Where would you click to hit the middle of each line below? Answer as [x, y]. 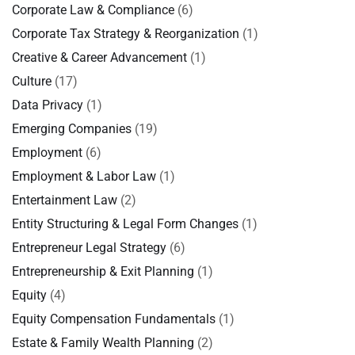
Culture [32, 81]
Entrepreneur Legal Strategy [89, 248]
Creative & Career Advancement [99, 57]
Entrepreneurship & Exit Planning [103, 271]
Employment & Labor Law [84, 176]
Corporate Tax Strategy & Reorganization [126, 34]
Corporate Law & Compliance [93, 10]
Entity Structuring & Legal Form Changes [125, 224]
